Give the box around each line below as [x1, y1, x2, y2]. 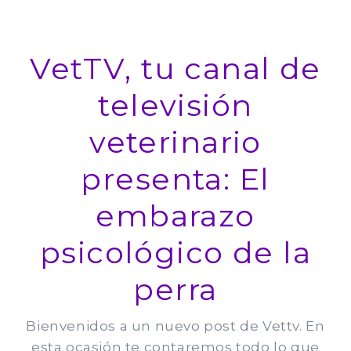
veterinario [89, 123, 262, 161]
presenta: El [81, 160, 270, 197]
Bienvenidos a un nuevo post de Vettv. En [26, 317, 325, 334]
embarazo [96, 197, 255, 234]
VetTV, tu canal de [30, 49, 321, 87]
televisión [98, 86, 253, 124]
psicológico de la [39, 233, 312, 271]
